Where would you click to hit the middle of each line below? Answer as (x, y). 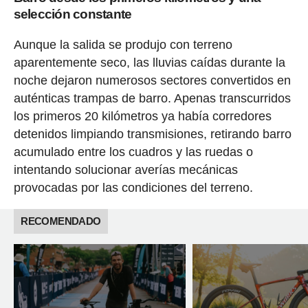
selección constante (73, 14)
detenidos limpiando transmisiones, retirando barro (152, 134)
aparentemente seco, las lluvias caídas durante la (149, 63)
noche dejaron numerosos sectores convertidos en (152, 80)
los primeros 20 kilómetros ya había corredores (142, 116)
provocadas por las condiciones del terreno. (133, 188)
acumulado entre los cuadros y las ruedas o (133, 152)
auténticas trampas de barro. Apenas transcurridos (152, 98)
